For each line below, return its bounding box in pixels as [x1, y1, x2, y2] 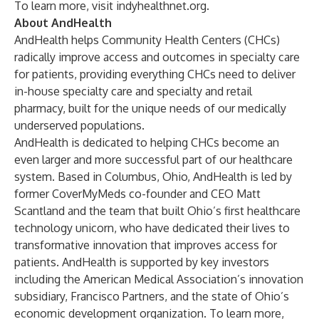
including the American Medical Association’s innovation [14, 272, 303, 286]
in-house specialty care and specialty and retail [14, 84, 252, 98]
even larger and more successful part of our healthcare [14, 152, 293, 167]
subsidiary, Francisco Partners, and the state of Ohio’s [14, 289, 289, 303]
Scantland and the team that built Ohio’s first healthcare [14, 204, 300, 218]
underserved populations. [14, 118, 145, 132]
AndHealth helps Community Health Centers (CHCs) [14, 33, 280, 47]
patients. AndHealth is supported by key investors [14, 255, 269, 269]
